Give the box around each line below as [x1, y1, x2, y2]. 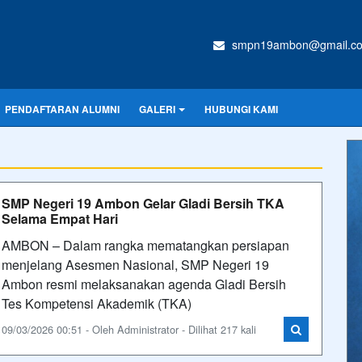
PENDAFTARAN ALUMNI [5, 102, 120, 116]
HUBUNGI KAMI [204, 102, 278, 116]
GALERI [139, 102, 175, 116]
